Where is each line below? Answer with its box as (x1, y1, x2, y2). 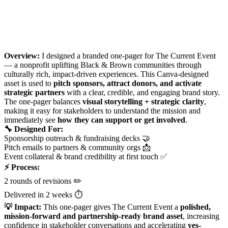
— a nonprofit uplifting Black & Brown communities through (4, 60, 202, 69)
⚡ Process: (4, 162, 40, 172)
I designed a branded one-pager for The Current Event (42, 51, 216, 60)
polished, (180, 202, 211, 211)
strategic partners (4, 88, 65, 97)
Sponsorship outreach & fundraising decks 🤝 (4, 133, 150, 142)
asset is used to (4, 78, 53, 88)
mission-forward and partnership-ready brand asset (4, 211, 183, 220)
